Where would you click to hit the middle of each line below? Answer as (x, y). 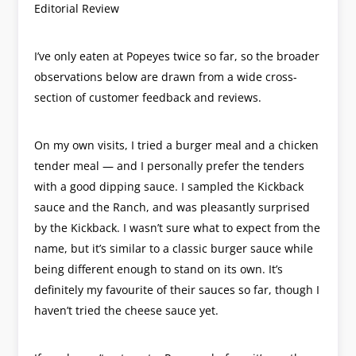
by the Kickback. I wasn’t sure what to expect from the (178, 227)
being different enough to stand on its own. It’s (159, 269)
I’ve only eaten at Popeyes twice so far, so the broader (177, 56)
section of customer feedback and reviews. (148, 97)
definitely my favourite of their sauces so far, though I (177, 289)
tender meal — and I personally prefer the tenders (170, 165)
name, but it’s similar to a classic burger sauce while (174, 248)
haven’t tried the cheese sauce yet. (127, 310)
